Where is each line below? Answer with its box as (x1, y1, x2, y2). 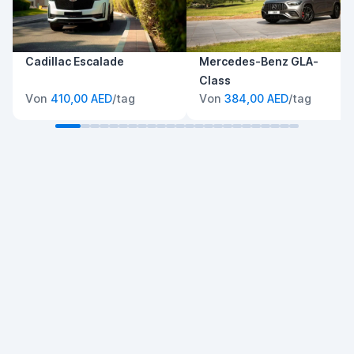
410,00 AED (51, 92, 112, 106)
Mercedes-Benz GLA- (199, 55, 318, 69)
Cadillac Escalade (25, 55, 124, 69)
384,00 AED (224, 92, 288, 106)
